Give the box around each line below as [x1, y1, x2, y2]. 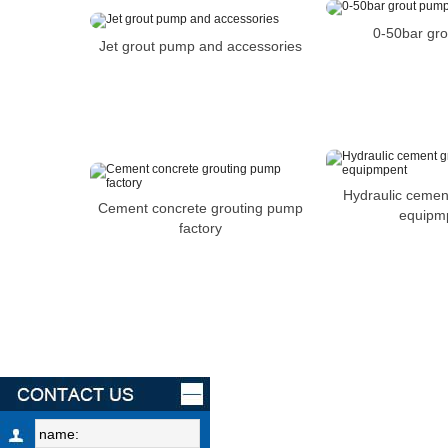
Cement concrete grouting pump [97, 200, 303, 217]
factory [178, 220, 222, 237]
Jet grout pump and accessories [98, 38, 302, 55]
